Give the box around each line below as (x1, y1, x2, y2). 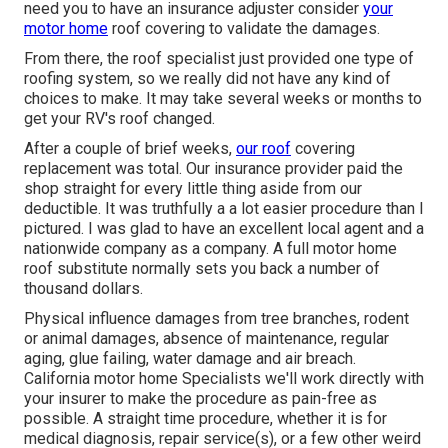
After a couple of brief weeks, (24, 138, 236, 158)
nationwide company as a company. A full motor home (24, 238, 397, 258)
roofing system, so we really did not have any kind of (24, 68, 391, 88)
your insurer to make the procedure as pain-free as (24, 388, 377, 408)
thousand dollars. (24, 278, 143, 298)
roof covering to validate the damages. (108, 18, 380, 38)
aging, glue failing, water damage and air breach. (24, 348, 356, 368)
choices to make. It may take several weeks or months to (24, 88, 422, 108)
